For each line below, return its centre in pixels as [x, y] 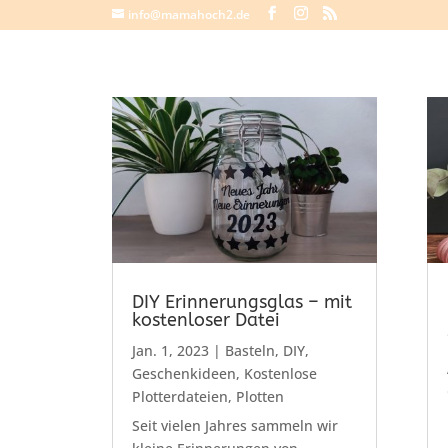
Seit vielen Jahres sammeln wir [234, 426]
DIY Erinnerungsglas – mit [241, 302]
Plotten [259, 397]
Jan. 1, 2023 [170, 351]
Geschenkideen [183, 374]
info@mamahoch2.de [188, 14]
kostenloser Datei [205, 320]
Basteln [249, 351]
